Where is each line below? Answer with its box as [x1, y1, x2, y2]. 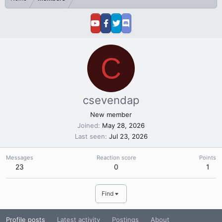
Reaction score [96, 154, 136, 161]
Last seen [74, 132, 105, 140]
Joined [77, 121, 98, 129]
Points [199, 154, 216, 161]
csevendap [83, 94, 139, 107]
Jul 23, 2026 [109, 132, 148, 140]
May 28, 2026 [102, 121, 145, 129]
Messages [6, 154, 33, 161]
